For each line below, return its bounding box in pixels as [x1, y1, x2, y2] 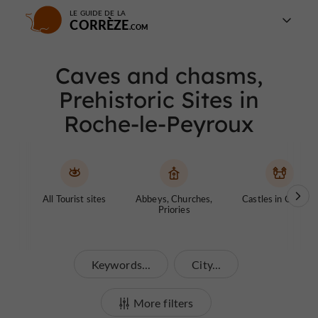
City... [192, 257, 221, 272]
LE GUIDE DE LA [70, 8, 126, 18]
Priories [158, 203, 190, 215]
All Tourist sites [43, 192, 106, 204]
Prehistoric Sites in [59, 86, 259, 114]
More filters [133, 295, 194, 310]
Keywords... [91, 257, 151, 272]
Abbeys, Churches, [136, 192, 213, 204]
